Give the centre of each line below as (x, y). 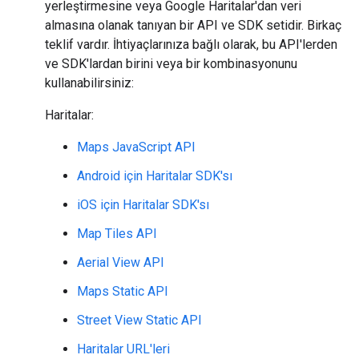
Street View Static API (139, 320)
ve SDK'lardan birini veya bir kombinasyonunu (171, 64)
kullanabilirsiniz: (89, 83)
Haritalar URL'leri (123, 349)
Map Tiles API (117, 234)
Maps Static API (123, 291)
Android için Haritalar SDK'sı (155, 176)
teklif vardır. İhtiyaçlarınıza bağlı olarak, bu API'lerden (191, 44)
